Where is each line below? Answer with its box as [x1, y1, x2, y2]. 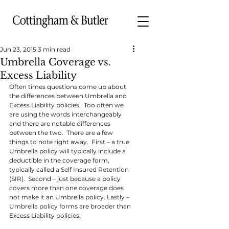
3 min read [38, 45, 71, 53]
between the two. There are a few [9, 129, 114, 136]
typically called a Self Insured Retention [9, 166, 130, 173]
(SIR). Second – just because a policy [9, 175, 122, 182]
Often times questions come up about [9, 83, 128, 90]
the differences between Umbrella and [9, 92, 128, 100]
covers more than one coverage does [9, 184, 125, 192]
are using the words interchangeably [9, 110, 123, 118]
